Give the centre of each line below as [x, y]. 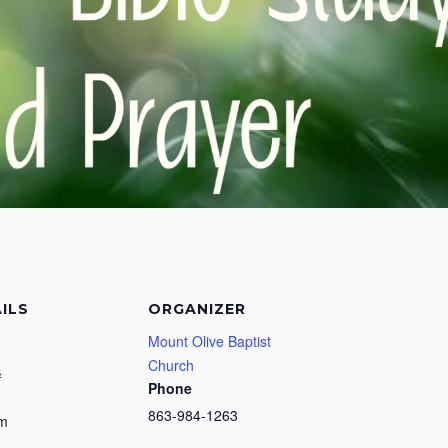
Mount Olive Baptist [209, 341]
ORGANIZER [197, 309]
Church [171, 365]
